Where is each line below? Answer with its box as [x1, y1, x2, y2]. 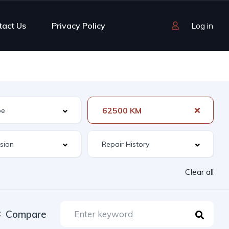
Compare [6, 208, 47, 220]
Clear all [185, 167, 214, 177]
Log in [191, 20, 213, 31]
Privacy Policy [51, 20, 105, 31]
